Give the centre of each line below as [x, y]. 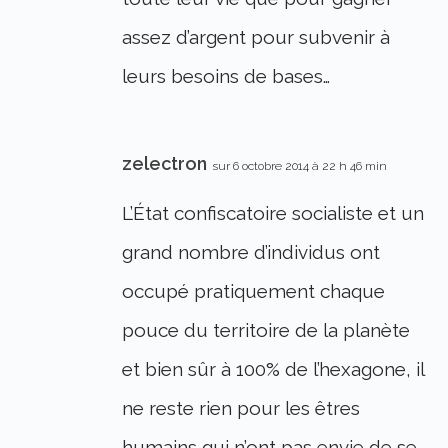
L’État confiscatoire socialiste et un [273, 213]
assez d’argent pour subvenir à [256, 37]
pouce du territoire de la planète [266, 330]
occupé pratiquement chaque [254, 291]
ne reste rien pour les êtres [241, 408]
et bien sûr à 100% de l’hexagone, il [273, 369]
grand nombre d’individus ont [251, 252]
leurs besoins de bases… [226, 76]
